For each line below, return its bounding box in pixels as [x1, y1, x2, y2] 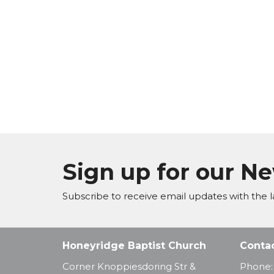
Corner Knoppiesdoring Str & [62, 260, 196, 272]
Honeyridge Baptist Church [62, 240, 206, 252]
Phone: [240, 260, 273, 272]
